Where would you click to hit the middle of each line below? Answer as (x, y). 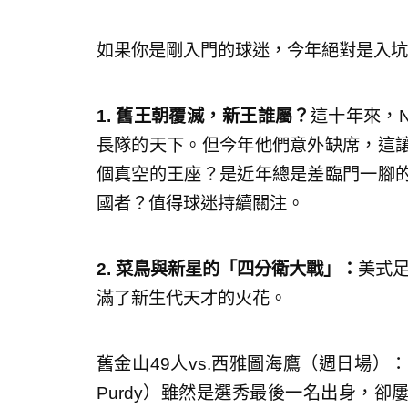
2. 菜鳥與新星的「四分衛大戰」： (227, 270)
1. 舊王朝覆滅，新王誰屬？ (203, 117)
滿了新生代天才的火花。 (191, 299)
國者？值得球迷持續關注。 (200, 204)
